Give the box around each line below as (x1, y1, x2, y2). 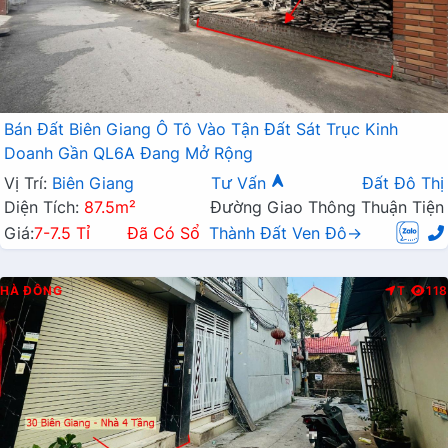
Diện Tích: (4, 197, 84, 218)
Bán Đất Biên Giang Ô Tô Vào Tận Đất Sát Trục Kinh (4, 119, 398, 140)
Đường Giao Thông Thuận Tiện (210, 197, 444, 218)
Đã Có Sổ (127, 223, 200, 244)
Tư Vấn (211, 173, 271, 194)
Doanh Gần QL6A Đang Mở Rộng (4, 143, 253, 164)
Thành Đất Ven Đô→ (209, 223, 362, 244)
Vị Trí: (4, 173, 52, 194)
